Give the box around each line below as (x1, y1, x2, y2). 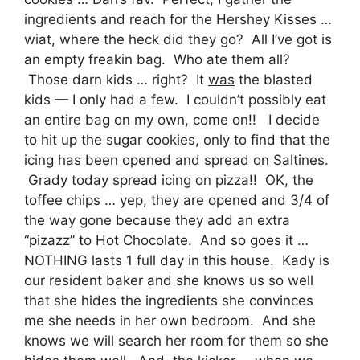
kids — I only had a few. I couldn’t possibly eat (24, 91, 326, 108)
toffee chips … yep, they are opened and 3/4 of (24, 191, 329, 208)
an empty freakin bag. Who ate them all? (24, 51, 290, 67)
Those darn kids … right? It (24, 71, 208, 88)
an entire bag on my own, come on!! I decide (24, 111, 320, 128)
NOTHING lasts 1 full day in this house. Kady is (24, 252, 329, 268)
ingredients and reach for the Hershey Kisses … (24, 10, 332, 27)
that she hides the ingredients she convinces (24, 292, 313, 309)
